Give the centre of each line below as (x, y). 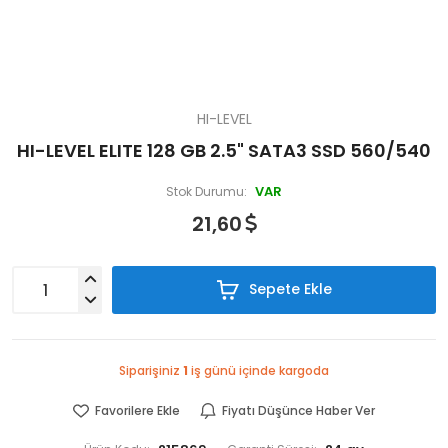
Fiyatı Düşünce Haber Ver (298, 411)
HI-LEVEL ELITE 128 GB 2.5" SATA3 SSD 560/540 (224, 151)
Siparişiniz (151, 371)
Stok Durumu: (206, 192)
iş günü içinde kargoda (258, 371)
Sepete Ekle (288, 289)
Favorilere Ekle (137, 411)
